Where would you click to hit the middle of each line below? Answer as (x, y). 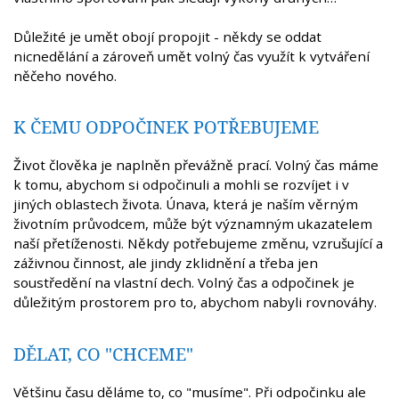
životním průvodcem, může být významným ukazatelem (193, 224)
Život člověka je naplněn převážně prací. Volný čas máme (196, 165)
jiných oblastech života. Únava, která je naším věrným (186, 204)
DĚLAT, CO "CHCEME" (103, 354)
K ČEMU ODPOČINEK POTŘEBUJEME (166, 127)
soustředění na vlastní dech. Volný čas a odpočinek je (184, 283)
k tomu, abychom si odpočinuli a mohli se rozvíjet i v (181, 185)
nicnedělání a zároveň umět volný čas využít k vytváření (191, 56)
